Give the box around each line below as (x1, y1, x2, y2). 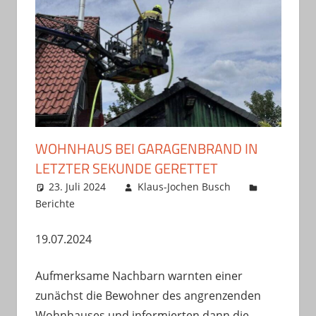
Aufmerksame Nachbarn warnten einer (35, 267, 243, 284)
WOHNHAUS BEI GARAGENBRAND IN (35, 137, 258, 159)
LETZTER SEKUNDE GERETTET (35, 157, 218, 179)
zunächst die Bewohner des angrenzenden (35, 287, 261, 303)
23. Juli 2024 (49, 179, 107, 193)
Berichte (35, 196, 75, 210)
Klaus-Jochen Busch (137, 179, 231, 193)
